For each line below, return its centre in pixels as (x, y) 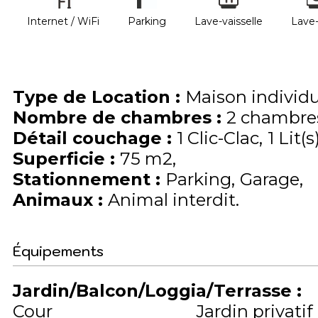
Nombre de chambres (115, 118)
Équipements (58, 252)
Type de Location (94, 97)
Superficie (61, 159)
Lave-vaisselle (229, 22)
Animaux (55, 200)
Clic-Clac (223, 138)
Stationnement (84, 180)
